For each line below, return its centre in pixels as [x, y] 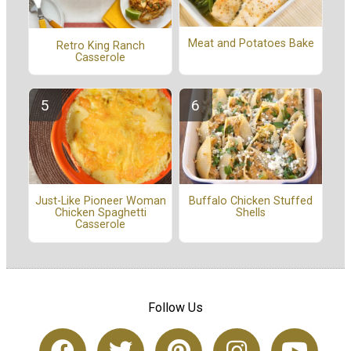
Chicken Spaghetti [100, 213]
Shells [251, 213]
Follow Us [175, 307]
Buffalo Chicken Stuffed [251, 201]
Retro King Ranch [100, 45]
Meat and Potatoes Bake [251, 44]
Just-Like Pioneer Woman [100, 201]
